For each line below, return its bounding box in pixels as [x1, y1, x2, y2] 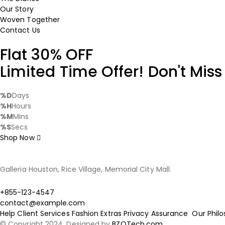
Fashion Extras [71, 208, 122, 218]
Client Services [17, 208, 70, 218]
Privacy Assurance [123, 208, 190, 218]
